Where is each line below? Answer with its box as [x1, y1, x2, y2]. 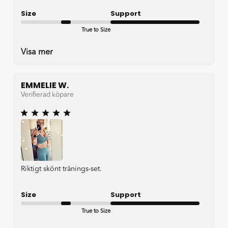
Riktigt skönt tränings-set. [21, 165, 102, 173]
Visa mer [21, 48, 53, 56]
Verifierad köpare [21, 92, 74, 99]
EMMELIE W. [21, 79, 69, 91]
